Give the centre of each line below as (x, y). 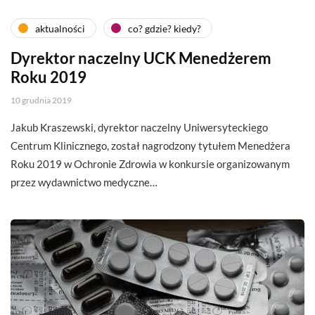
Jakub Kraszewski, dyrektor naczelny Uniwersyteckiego (139, 128)
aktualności (60, 28)
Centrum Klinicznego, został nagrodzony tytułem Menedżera (150, 146)
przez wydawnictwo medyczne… (84, 182)
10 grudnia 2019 (41, 101)
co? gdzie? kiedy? (165, 28)
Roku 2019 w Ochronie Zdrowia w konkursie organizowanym (150, 164)
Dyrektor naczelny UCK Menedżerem (141, 58)
